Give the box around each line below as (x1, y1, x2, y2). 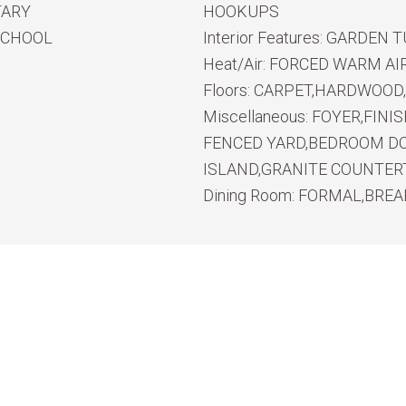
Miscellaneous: (203, 107, 312, 126)
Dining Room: (203, 186, 298, 205)
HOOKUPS (203, 2, 279, 21)
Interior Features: (203, 28, 326, 47)
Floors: (203, 81, 254, 100)
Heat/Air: (203, 54, 269, 73)
